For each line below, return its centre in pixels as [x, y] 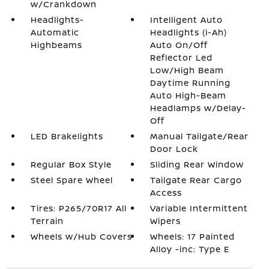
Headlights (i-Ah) [189, 32]
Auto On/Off [179, 45]
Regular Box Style [71, 164]
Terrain [47, 221]
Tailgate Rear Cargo [196, 180]
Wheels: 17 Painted [193, 236]
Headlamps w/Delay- [198, 108]
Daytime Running [191, 83]
